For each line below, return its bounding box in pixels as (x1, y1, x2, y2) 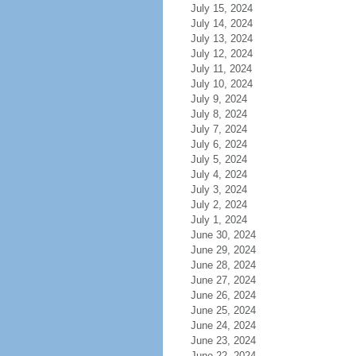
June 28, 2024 (190, 259, 256, 271)
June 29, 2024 (190, 244, 256, 256)
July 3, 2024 (190, 184, 247, 195)
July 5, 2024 (190, 153, 247, 165)
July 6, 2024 (190, 138, 247, 150)
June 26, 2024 (190, 289, 256, 301)
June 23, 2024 (190, 335, 256, 346)
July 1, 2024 (190, 214, 247, 226)
